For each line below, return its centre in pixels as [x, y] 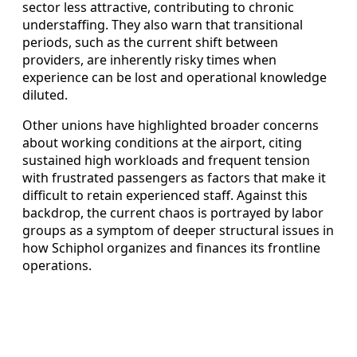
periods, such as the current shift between [150, 43]
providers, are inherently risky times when [149, 60]
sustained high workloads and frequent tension [166, 161]
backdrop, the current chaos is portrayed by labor [173, 213]
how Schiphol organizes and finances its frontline [171, 248]
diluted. [45, 95]
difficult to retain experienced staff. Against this [165, 196]
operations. [57, 266]
